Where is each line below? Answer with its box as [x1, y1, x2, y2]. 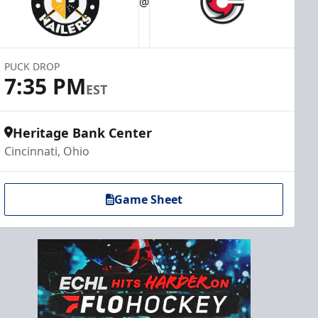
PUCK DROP [4, 60, 60, 73]
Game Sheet [114, 192, 182, 207]
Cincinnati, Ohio [4, 143, 90, 159]
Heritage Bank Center [13, 124, 153, 141]
